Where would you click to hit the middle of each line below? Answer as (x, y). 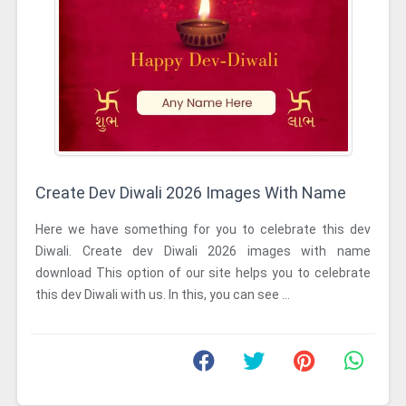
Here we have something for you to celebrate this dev (203, 229)
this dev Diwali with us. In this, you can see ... (163, 295)
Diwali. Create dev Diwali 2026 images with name (203, 251)
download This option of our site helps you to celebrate (203, 273)
